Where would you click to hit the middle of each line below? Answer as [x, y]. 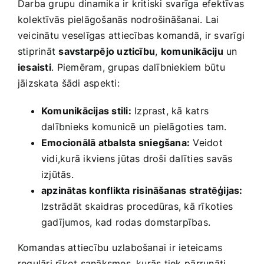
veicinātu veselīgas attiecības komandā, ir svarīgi [131, 36]
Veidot [206, 143]
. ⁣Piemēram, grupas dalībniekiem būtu [138, 67]
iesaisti [34, 67]
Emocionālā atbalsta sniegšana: [116, 143]
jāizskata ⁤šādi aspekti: [69, 83]
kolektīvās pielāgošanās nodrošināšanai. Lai [118, 20]
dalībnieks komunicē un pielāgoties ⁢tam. [134, 127]
